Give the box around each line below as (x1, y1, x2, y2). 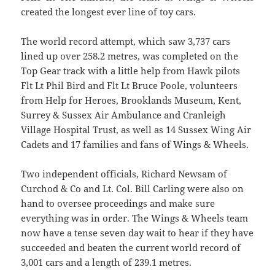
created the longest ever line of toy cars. (21, 6, 196, 18)
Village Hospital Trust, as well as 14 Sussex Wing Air (21, 123, 252, 136)
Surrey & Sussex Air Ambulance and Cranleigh (21, 109, 227, 122)
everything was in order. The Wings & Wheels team (21, 212, 249, 225)
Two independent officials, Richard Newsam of (21, 168, 228, 180)
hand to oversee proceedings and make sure (21, 197, 215, 210)
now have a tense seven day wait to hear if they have (21, 227, 254, 239)
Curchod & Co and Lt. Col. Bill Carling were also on (21, 182, 244, 195)
